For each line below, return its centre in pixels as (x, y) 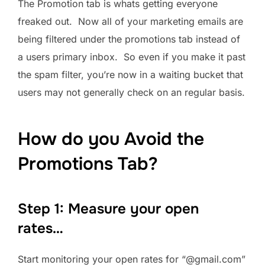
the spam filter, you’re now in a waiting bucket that (130, 74)
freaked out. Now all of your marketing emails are (130, 21)
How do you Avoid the (111, 139)
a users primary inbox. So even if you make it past (132, 56)
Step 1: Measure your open (108, 209)
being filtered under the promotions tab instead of (129, 39)
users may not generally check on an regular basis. (131, 92)
